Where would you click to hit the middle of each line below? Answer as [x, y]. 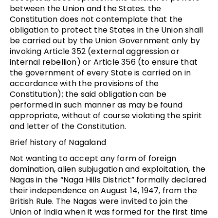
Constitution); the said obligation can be [88, 94]
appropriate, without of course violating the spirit [106, 115]
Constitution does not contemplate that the [96, 19]
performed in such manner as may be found [96, 105]
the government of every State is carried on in [100, 73]
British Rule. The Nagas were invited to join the [99, 201]
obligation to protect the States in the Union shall [107, 30]
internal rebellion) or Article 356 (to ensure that [104, 62]
